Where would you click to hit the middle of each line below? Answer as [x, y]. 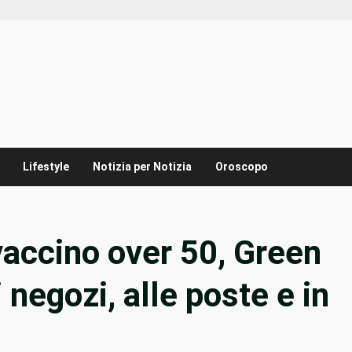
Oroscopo [242, 167]
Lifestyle [46, 167]
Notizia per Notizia [142, 167]
